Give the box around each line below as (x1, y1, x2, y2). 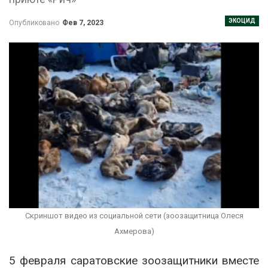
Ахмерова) (114, 227, 154, 236)
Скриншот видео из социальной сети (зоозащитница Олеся (25, 211, 243, 221)
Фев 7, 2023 (62, 18, 103, 27)
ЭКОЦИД (229, 17, 255, 24)
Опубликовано (9, 18, 61, 27)
